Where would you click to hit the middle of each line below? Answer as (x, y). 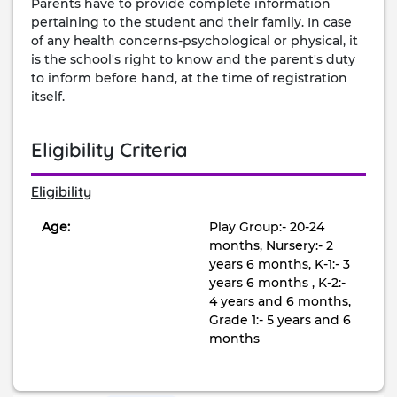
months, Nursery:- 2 (271, 245)
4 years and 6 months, (280, 301)
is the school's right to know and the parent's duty (193, 59)
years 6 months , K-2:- (277, 283)
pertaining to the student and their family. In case (191, 22)
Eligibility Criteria (109, 150)
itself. (48, 97)
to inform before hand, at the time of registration (189, 78)
